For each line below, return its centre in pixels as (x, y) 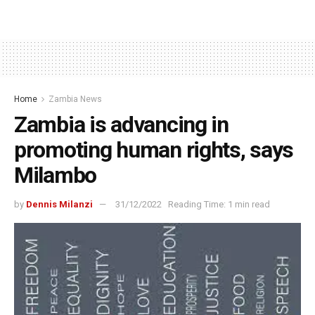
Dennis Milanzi (59, 205)
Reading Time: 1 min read (219, 205)
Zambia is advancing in (121, 125)
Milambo (56, 175)
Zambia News (75, 99)
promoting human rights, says (154, 150)
